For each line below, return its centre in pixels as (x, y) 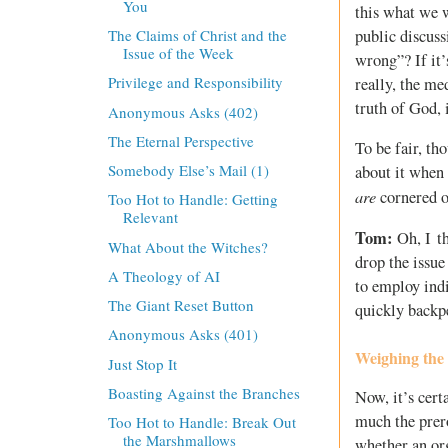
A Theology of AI (163, 275)
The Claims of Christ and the (197, 35)
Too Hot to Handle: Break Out (201, 422)
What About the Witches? (187, 246)
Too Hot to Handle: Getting (192, 199)
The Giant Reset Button (180, 305)
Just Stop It (142, 363)
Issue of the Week (178, 53)
